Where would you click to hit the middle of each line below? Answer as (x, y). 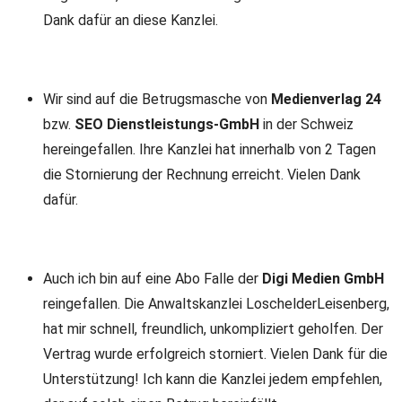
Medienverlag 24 (326, 99)
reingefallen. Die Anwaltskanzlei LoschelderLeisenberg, (216, 304)
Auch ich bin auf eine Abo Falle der (153, 279)
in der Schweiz (306, 124)
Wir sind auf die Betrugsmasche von (157, 99)
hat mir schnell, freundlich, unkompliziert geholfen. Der (213, 329)
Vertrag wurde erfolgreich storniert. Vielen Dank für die (215, 354)
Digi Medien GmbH (323, 279)
